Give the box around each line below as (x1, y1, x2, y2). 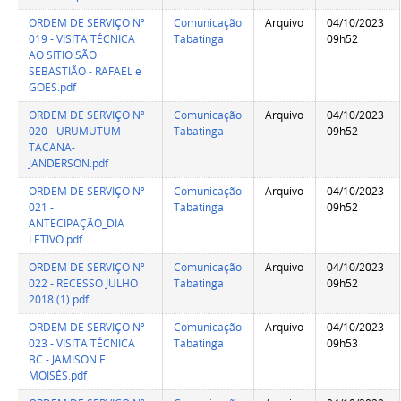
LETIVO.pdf (29, 232, 83, 248)
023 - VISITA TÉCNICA (29, 336, 136, 352)
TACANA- (29, 140, 76, 156)
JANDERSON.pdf (29, 156, 109, 172)
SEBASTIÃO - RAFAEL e (29, 64, 142, 80)
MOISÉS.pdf (29, 368, 88, 384)
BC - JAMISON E (29, 352, 107, 368)
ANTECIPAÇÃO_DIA (29, 216, 125, 232)
